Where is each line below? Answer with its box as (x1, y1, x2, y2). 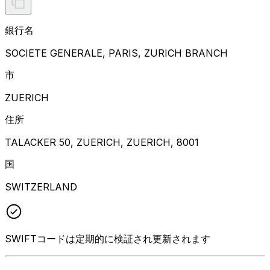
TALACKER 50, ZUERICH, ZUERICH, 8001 (5, 136, 199, 148)
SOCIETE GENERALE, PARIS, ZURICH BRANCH (5, 46, 228, 59)
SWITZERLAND (5, 180, 77, 193)
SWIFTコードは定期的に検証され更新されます (5, 232, 210, 245)
